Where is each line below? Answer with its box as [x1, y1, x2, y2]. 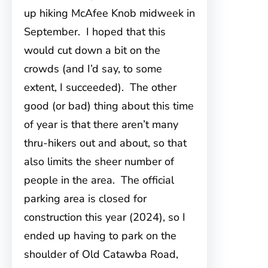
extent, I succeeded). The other [24, 80, 176, 95]
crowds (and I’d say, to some [24, 62, 162, 76]
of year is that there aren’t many [24, 117, 178, 132]
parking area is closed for [24, 191, 147, 206]
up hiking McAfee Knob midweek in [24, 6, 195, 20]
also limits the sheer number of [24, 154, 174, 169]
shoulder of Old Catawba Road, [24, 247, 178, 261]
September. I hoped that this [24, 25, 166, 39]
